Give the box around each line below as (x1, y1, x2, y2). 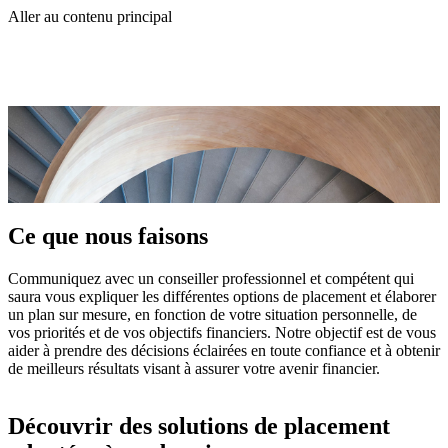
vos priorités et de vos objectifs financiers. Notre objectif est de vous (8, 323, 436, 341)
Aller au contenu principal (8, 8, 172, 25)
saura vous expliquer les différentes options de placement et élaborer (8, 287, 436, 305)
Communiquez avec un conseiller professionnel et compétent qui (8, 269, 414, 287)
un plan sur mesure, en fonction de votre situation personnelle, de (8, 305, 417, 323)
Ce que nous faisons (8, 222, 208, 249)
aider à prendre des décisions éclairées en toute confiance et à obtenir (8, 341, 440, 359)
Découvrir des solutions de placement (8, 413, 390, 440)
